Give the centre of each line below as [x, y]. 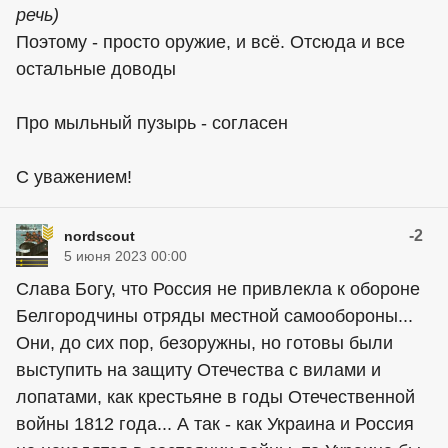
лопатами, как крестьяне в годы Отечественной [215, 396]
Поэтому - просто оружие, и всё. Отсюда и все [210, 41]
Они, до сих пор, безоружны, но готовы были [204, 342]
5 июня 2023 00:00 [125, 255]
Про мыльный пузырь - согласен [152, 122]
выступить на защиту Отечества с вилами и [198, 369]
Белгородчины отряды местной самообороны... [214, 315]
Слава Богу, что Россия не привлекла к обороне [218, 288]
